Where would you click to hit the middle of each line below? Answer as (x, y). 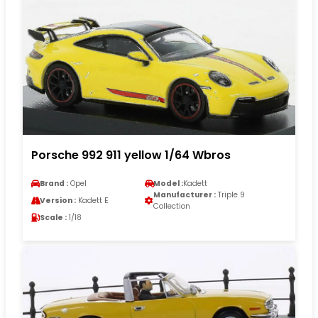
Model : (168, 183)
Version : (58, 200)
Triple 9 (230, 194)
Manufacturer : (185, 194)
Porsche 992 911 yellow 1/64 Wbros (131, 155)
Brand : (54, 183)
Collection (172, 206)
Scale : (53, 217)
